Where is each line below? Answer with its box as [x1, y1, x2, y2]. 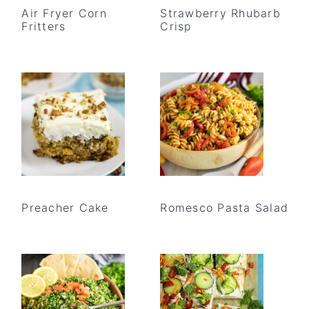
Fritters [21, 19, 66, 33]
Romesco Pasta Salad [160, 200, 289, 215]
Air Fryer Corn [21, 6, 107, 20]
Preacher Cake [21, 200, 109, 215]
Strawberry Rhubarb [160, 6, 281, 20]
